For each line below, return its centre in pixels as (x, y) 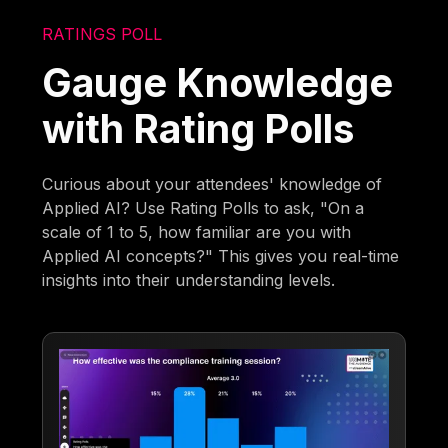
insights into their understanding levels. (189, 279)
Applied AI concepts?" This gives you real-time (221, 255)
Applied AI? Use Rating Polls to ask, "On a (203, 207)
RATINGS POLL (102, 33)
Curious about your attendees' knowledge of (212, 183)
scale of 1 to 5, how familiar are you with (197, 231)
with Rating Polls (198, 128)
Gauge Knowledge (218, 82)
